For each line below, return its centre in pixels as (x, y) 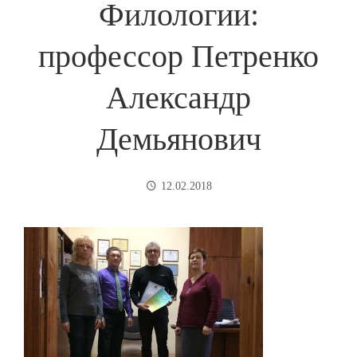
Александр (178, 98)
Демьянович (178, 139)
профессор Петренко (178, 56)
